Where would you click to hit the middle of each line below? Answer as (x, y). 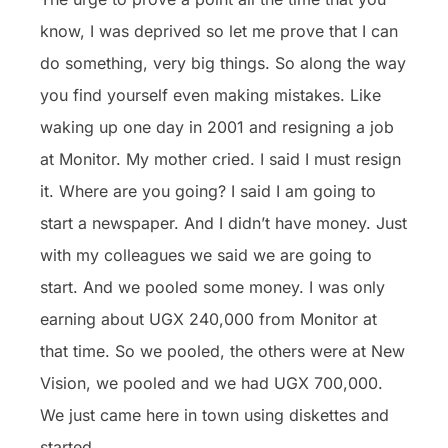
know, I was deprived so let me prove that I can (219, 30)
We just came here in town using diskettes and (214, 414)
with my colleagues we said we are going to (206, 254)
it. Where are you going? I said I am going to (208, 190)
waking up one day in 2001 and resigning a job (217, 126)
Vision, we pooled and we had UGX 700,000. (211, 382)
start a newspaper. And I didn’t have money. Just (223, 222)
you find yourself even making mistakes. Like (210, 94)
